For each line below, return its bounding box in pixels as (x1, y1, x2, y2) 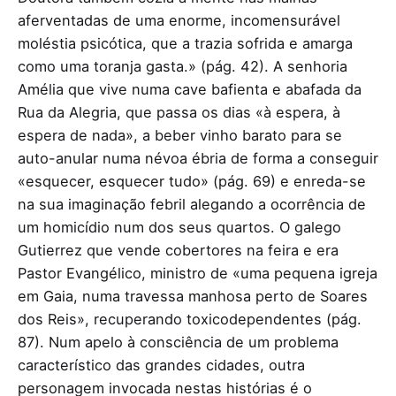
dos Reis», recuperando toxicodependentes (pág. (18, 309, 362, 328)
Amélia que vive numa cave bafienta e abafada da (18, 80, 362, 98)
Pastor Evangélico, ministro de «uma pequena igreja (18, 263, 377, 282)
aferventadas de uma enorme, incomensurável (18, 11, 340, 29)
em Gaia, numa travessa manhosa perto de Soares (18, 286, 368, 305)
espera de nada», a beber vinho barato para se (18, 126, 342, 144)
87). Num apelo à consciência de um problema (18, 332, 339, 351)
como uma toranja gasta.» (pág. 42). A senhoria (18, 57, 347, 75)
